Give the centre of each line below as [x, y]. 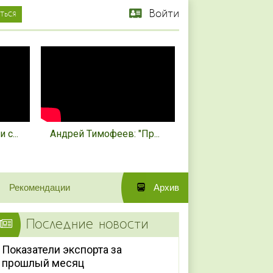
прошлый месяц [43, 263]
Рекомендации [39, 188]
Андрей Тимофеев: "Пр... [105, 134]
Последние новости [88, 225]
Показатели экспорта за [62, 250]
